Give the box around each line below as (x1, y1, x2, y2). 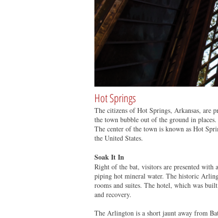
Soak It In (94, 152, 124, 162)
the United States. (94, 133, 143, 143)
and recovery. (94, 190, 134, 199)
